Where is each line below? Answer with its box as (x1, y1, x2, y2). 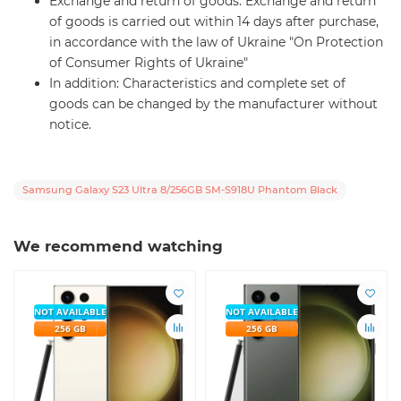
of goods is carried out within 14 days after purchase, (49, 13, 379, 30)
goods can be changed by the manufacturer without (49, 96, 378, 112)
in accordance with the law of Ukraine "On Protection (49, 34, 383, 50)
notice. (49, 116, 91, 132)
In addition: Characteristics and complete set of (49, 75, 346, 91)
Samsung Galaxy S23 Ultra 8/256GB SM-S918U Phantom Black (22, 183, 337, 196)
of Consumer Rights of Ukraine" (49, 55, 248, 71)
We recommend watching (13, 237, 223, 255)
